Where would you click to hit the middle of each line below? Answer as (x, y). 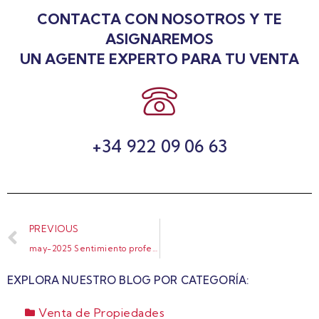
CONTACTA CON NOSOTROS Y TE (159, 19)
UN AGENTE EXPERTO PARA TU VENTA (159, 58)
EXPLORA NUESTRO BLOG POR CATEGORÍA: (128, 280)
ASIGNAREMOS (159, 38)
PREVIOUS (54, 228)
